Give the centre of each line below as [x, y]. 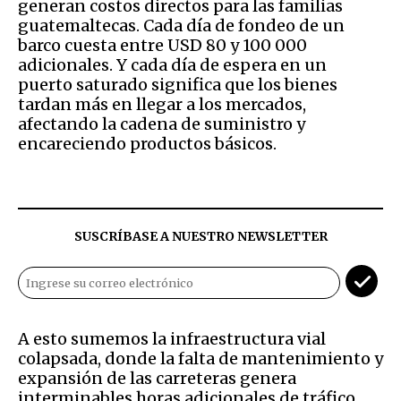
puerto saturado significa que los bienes [178, 84]
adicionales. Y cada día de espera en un [172, 64]
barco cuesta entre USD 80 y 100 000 [162, 45]
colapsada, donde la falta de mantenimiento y [200, 358]
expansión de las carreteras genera [157, 378]
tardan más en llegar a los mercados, [162, 104]
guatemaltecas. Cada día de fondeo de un [181, 25]
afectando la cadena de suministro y [162, 124]
